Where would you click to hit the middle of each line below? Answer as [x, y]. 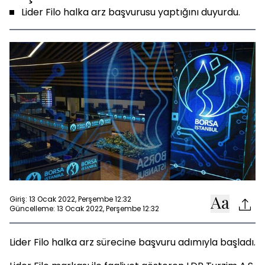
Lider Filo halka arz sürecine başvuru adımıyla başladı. [132, 242]
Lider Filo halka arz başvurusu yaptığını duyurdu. [131, 12]
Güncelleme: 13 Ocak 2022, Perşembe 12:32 [84, 208]
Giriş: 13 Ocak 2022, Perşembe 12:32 [70, 199]
